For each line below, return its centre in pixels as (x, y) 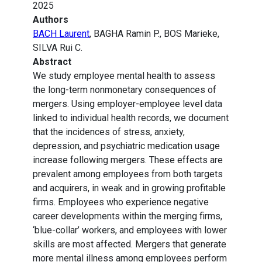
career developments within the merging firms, (127, 216)
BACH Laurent (61, 34)
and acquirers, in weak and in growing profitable (129, 188)
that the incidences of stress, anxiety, (109, 132)
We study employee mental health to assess (124, 76)
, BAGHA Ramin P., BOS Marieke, (154, 34)
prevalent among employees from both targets (128, 174)
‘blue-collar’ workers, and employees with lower (130, 230)
